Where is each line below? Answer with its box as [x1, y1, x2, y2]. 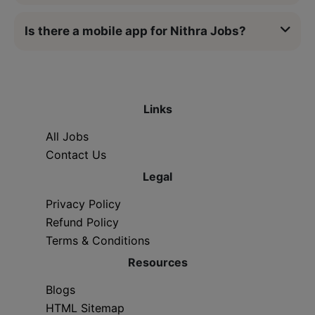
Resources [127, 255, 188, 269]
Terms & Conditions [46, 233, 150, 247]
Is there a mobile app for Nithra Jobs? [25, 23, 246, 38]
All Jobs [46, 129, 89, 143]
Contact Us [46, 147, 106, 162]
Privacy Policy [46, 196, 121, 211]
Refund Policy [46, 214, 119, 229]
